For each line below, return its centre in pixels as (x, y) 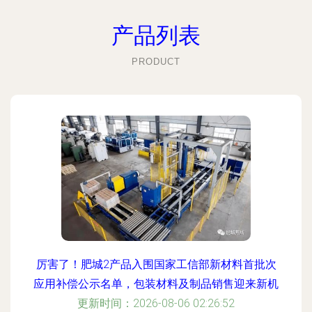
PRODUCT (156, 62)
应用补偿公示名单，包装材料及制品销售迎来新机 (156, 284)
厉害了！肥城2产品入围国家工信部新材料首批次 (156, 264)
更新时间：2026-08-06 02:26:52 (156, 303)
